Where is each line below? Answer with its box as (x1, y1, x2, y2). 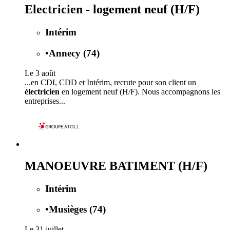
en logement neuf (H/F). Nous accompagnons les (60, 87, 220, 96)
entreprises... (25, 96, 65, 105)
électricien (25, 87, 60, 96)
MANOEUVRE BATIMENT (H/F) (25, 159, 207, 172)
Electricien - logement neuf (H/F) (25, 3, 200, 16)
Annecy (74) (49, 48, 100, 59)
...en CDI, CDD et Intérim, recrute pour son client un (25, 78, 196, 87)
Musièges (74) (49, 204, 106, 215)
